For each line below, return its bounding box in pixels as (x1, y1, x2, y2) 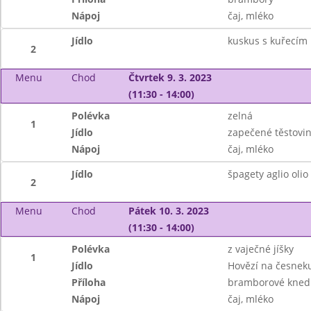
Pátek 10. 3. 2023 (128, 204, 209, 217)
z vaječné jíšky (227, 242, 294, 255)
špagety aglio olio (227, 167, 308, 180)
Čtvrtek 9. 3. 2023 (128, 71, 212, 84)
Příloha (72, 276, 106, 289)
